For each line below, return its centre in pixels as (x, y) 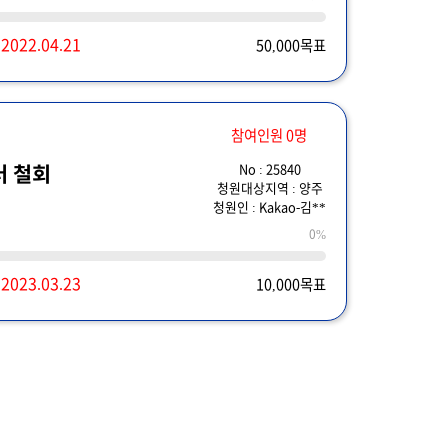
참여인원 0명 (268, 135)
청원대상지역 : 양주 (269, 188)
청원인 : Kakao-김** (270, 207)
